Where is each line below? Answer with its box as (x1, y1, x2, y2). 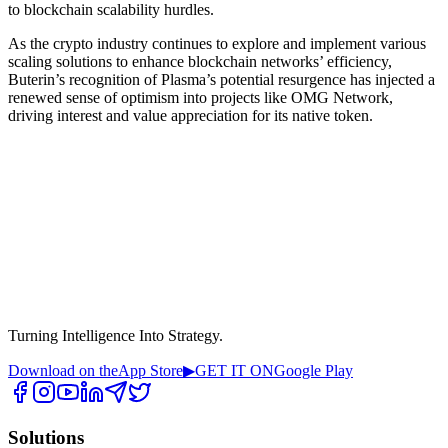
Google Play (274, 361, 353, 379)
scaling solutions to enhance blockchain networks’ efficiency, (8, 52, 392, 70)
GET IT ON (195, 361, 274, 379)
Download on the (8, 361, 118, 379)
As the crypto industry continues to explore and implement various (8, 34, 426, 52)
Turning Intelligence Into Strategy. (8, 326, 223, 344)
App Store (118, 361, 183, 379)
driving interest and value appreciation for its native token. (8, 106, 373, 124)
